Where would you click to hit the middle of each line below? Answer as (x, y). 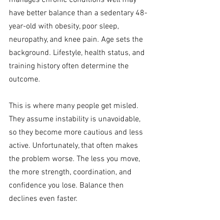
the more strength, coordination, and (71, 173)
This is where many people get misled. (75, 106)
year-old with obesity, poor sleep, (65, 27)
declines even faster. (43, 199)
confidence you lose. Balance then (67, 186)
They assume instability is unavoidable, (76, 120)
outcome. (25, 80)
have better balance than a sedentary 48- (78, 14)
